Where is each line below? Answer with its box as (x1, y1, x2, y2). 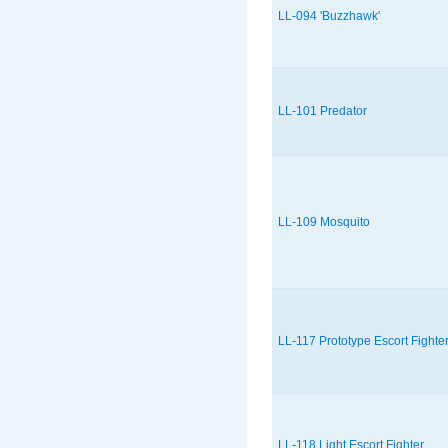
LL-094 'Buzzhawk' (278, 9, 380, 24)
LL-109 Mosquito (278, 215, 370, 230)
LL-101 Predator (278, 104, 367, 119)
